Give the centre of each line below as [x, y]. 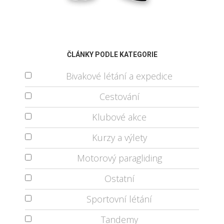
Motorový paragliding [119, 158]
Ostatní [119, 178]
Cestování [119, 96]
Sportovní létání [119, 199]
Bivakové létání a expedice [119, 76]
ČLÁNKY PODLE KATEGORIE [112, 54]
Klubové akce [119, 117]
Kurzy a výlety [119, 137]
